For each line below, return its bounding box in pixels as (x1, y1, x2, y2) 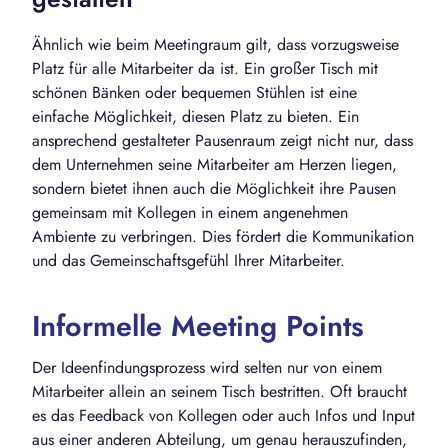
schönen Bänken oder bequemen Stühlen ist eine (32, 81, 357, 105)
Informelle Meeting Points (32, 305, 364, 348)
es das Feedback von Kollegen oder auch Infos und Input (32, 404, 415, 428)
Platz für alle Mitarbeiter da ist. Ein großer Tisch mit (32, 57, 378, 81)
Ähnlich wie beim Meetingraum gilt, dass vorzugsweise (32, 33, 399, 57)
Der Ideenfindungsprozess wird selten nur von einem (32, 356, 382, 380)
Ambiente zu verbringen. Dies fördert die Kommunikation (32, 225, 414, 249)
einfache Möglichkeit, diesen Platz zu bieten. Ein (32, 105, 359, 129)
